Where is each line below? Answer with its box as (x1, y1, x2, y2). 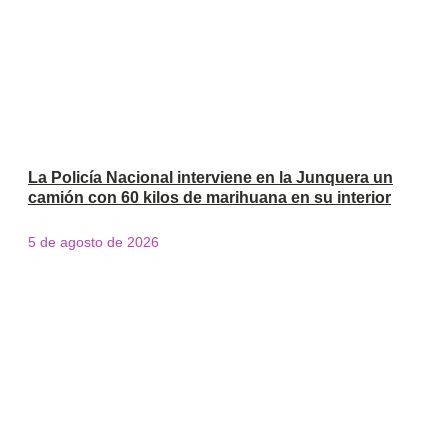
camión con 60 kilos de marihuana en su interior (28, 188, 391, 206)
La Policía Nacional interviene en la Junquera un (28, 168, 393, 186)
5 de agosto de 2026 (28, 233, 159, 250)
